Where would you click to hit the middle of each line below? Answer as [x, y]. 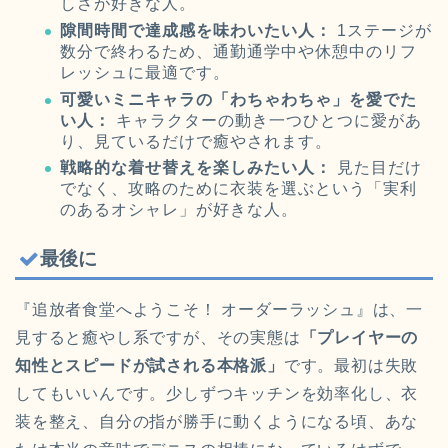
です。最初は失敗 [351, 366]
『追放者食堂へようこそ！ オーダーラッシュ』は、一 [219, 310]
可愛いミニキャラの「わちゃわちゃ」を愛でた [238, 99]
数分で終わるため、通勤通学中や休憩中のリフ [238, 52]
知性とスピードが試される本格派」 [149, 366]
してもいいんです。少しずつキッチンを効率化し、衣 [217, 394]
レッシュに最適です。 [145, 73]
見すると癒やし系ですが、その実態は [158, 338]
